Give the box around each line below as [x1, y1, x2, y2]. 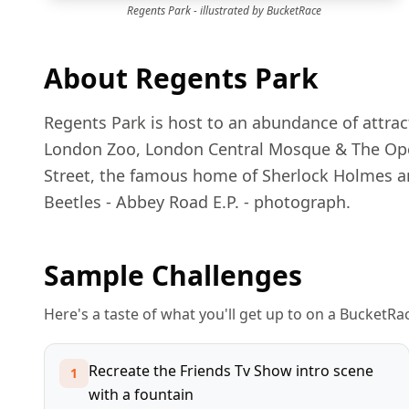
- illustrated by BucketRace [190, 2, 321, 18]
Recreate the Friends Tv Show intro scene [89, 360, 373, 381]
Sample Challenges [44, 256, 302, 294]
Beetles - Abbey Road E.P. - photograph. [44, 190, 351, 213]
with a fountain [89, 383, 194, 404]
